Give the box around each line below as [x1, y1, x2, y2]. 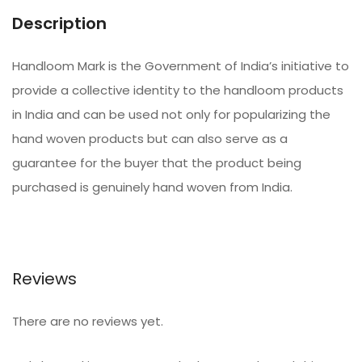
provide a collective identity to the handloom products [12, 82, 343, 99]
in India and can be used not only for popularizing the [12, 106, 330, 123]
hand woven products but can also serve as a [12, 130, 288, 147]
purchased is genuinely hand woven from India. [12, 179, 293, 196]
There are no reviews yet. [12, 313, 163, 330]
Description [12, 12, 107, 35]
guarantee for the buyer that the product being [12, 154, 301, 171]
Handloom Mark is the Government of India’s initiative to [12, 57, 349, 74]
